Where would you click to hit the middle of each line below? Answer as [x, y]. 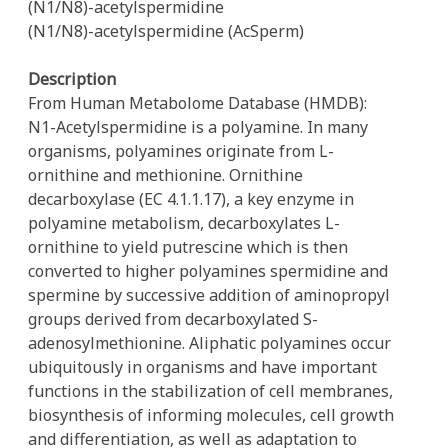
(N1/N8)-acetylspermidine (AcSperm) [166, 31]
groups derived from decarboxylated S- [173, 319]
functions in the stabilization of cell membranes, [210, 391]
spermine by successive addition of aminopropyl [209, 295]
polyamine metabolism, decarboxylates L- [184, 223]
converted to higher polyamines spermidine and [208, 271]
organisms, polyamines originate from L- [181, 151]
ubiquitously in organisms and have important [202, 367]
